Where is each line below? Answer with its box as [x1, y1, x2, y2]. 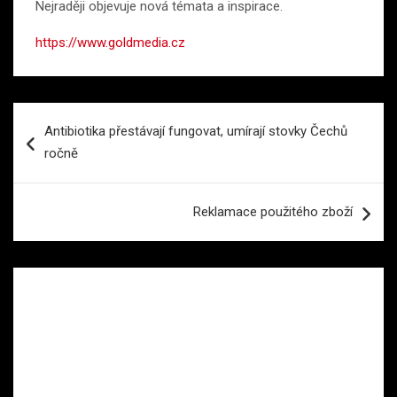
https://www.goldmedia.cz [35, 35, 185, 51]
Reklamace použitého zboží [193, 204, 353, 221]
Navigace [12, 103, 106, 129]
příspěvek [12, 160, 111, 186]
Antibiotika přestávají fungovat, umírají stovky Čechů [44, 123, 347, 140]
